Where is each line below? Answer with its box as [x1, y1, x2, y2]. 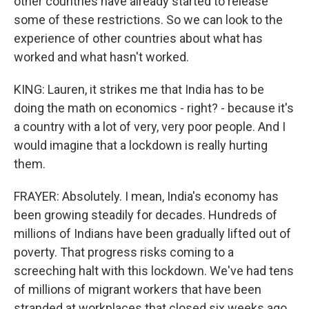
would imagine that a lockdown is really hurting [14, 138, 268, 152]
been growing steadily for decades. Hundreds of [14, 208, 277, 222]
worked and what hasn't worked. [14, 50, 189, 64]
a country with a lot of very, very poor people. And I [14, 119, 286, 134]
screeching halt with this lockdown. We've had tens [14, 263, 294, 278]
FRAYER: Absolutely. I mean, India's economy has [14, 189, 279, 203]
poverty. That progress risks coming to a [14, 245, 234, 259]
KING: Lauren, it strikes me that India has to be [14, 82, 264, 97]
